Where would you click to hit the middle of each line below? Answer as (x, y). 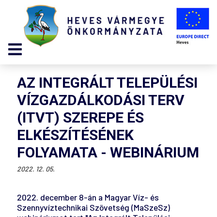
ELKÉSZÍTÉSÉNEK (75, 135)
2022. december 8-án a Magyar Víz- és (88, 197)
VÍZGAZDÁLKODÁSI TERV (101, 100)
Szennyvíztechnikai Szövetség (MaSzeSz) (93, 208)
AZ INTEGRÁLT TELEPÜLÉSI (107, 83)
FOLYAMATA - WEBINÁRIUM (108, 153)
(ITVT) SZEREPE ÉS (80, 118)
